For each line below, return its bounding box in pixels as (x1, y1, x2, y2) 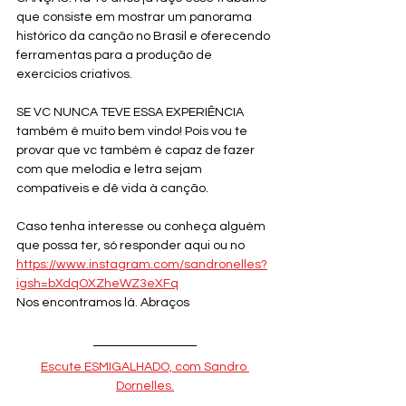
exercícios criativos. (16, 68, 135, 81)
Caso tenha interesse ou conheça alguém (16, 220, 268, 233)
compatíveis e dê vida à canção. (16, 182, 211, 195)
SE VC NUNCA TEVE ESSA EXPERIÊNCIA (16, 106, 246, 119)
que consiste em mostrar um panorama (16, 11, 255, 24)
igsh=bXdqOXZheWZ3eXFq (16, 277, 179, 290)
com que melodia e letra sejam (16, 163, 205, 176)
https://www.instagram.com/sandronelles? (16, 258, 267, 271)
